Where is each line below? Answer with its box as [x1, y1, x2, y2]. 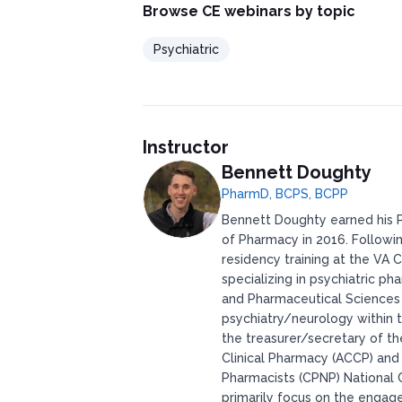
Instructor [142, 136, 229, 158]
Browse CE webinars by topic [142, 3, 355, 20]
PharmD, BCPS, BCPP [221, 187, 348, 201]
